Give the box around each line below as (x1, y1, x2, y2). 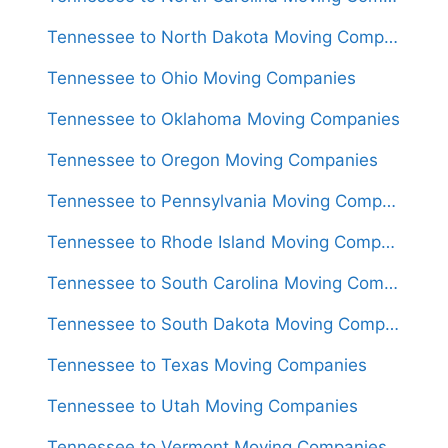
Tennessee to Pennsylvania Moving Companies (382, 190, 396, 211)
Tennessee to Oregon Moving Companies (47, 149, 378, 170)
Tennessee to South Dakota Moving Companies (385, 313, 399, 334)
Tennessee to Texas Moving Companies (47, 354, 367, 375)
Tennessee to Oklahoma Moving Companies (47, 108, 400, 129)
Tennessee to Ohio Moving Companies (47, 67, 356, 88)
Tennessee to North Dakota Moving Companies (384, 26, 398, 47)
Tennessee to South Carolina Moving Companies (384, 272, 398, 293)
